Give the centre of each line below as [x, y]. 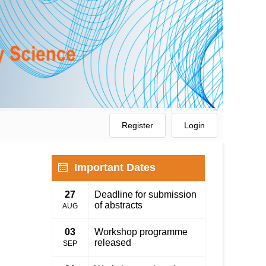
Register [137, 126]
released [113, 243]
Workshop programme [141, 232]
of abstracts [118, 205]
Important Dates [112, 168]
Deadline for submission [145, 195]
